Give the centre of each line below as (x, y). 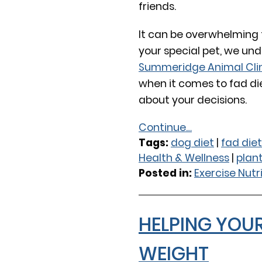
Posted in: (166, 173)
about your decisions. (193, 100)
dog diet (192, 142)
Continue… (165, 127)
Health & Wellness (184, 158)
